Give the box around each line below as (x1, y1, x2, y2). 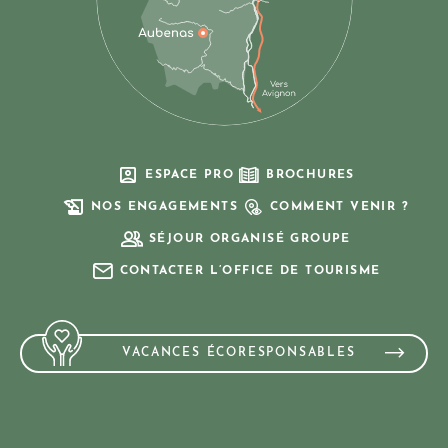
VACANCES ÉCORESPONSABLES (122, 346, 356, 359)
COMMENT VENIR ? (270, 200, 409, 213)
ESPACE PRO (145, 168, 235, 181)
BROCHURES (266, 168, 355, 181)
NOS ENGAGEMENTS (91, 200, 238, 213)
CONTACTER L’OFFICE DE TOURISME (119, 264, 381, 277)
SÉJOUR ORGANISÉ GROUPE (149, 232, 351, 245)
